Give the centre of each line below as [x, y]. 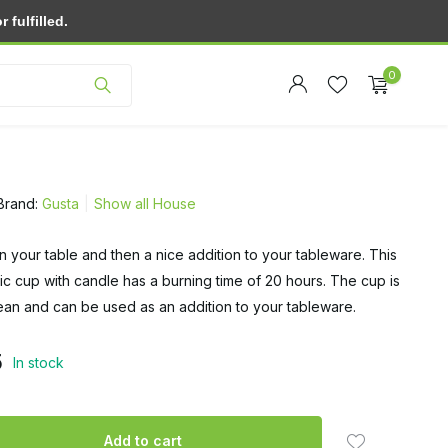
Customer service [343, 22]
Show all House [144, 203]
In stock [38, 362]
